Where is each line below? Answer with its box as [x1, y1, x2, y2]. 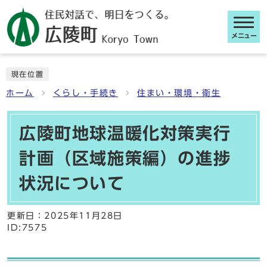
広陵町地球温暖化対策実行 [19, 125, 231, 141]
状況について [19, 175, 125, 191]
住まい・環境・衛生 [137, 89, 221, 97]
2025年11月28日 [44, 212, 123, 220]
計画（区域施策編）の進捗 [19, 150, 231, 166]
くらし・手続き [52, 89, 119, 97]
